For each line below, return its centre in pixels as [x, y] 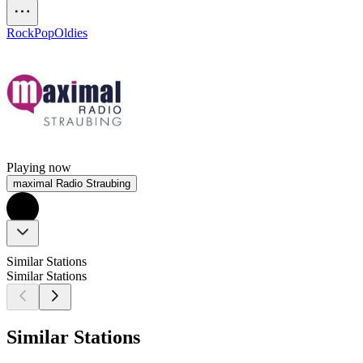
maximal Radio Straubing [72, 184]
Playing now [39, 168]
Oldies [71, 33]
